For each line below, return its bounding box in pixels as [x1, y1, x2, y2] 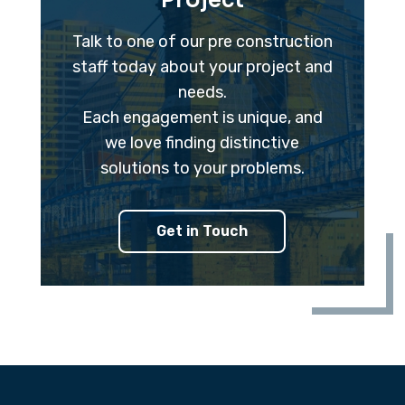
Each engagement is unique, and [81, 108, 323, 127]
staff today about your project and [71, 57, 333, 77]
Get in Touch [156, 222, 249, 240]
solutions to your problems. [99, 158, 305, 178]
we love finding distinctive [105, 133, 300, 153]
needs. [177, 82, 227, 102]
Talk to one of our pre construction [71, 32, 333, 52]
